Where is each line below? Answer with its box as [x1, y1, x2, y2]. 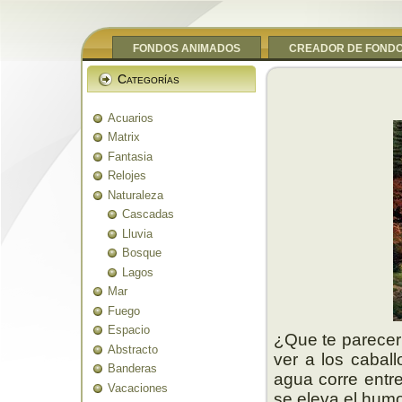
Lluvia [122, 226, 153, 240]
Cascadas [122, 207, 174, 221]
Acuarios [108, 110, 153, 125]
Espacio [108, 323, 150, 336]
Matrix [108, 130, 140, 144]
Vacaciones [108, 380, 168, 395]
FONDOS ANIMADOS [133, 42, 240, 55]
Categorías [118, 72, 179, 86]
